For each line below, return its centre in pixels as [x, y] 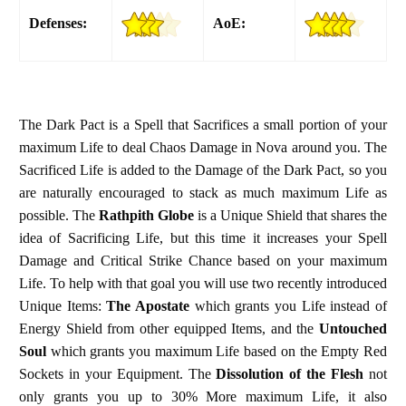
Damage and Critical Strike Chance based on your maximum [203, 260]
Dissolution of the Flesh [290, 373]
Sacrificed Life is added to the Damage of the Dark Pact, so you [203, 169]
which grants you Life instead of [289, 305]
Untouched [353, 328]
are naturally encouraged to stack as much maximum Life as [203, 192]
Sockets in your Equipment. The [118, 373]
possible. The [59, 215]
